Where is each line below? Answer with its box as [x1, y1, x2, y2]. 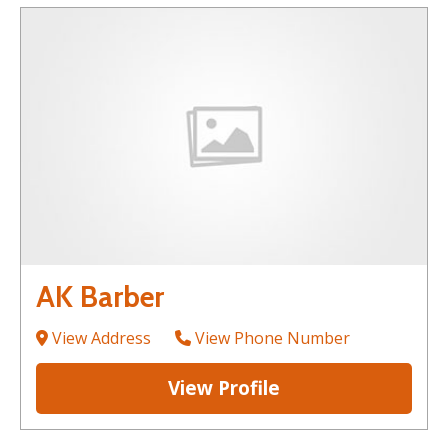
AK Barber [36, 278, 164, 314]
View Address [48, 326, 151, 349]
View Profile [168, 374, 280, 401]
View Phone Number [191, 326, 350, 349]
